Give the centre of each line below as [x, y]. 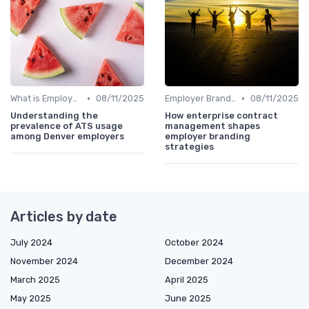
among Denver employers [67, 137]
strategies [189, 147]
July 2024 [31, 243]
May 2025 [31, 299]
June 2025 [188, 299]
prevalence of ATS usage [67, 126]
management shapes [212, 126]
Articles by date [64, 217]
